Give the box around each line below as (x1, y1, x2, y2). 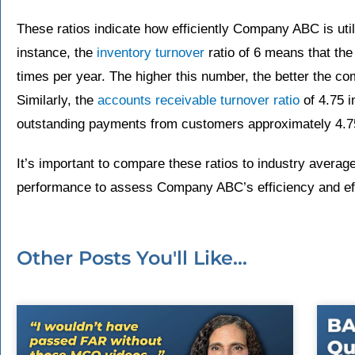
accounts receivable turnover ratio (97, 92, 300, 108)
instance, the (17, 44, 97, 60)
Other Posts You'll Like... (17, 246, 247, 269)
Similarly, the (17, 92, 97, 108)
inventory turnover (97, 44, 204, 60)
